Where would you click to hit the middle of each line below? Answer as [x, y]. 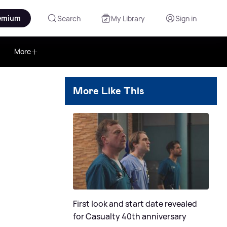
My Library [128, 18]
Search [69, 18]
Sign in [186, 18]
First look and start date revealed [135, 203]
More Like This [109, 91]
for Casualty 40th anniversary [130, 216]
